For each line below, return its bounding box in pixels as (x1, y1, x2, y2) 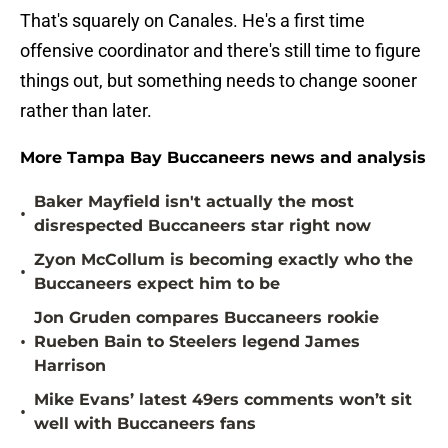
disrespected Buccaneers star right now (34, 216, 371, 236)
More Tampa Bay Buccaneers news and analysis (20, 148, 426, 168)
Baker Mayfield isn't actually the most (34, 192, 354, 212)
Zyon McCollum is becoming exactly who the (34, 250, 413, 270)
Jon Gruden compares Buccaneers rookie (34, 308, 379, 328)
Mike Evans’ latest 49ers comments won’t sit (34, 390, 412, 410)
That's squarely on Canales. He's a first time (20, 10, 365, 32)
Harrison (34, 356, 106, 376)
